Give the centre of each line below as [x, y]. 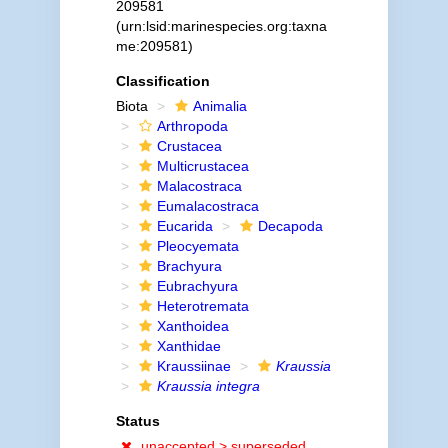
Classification [162, 81]
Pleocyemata [197, 246]
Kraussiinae [193, 366]
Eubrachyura [197, 286]
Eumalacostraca [207, 206]
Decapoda [290, 226]
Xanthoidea [192, 326]
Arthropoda [192, 126]
